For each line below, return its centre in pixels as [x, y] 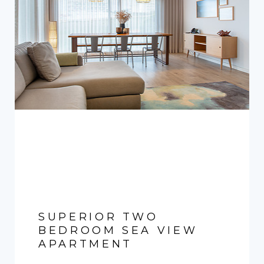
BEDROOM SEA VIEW [118, 230]
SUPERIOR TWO [98, 217]
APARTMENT [85, 244]
